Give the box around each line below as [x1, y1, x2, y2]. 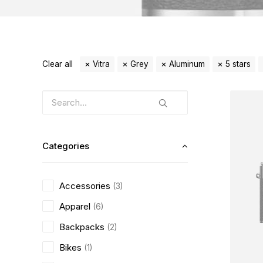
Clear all [42, 59, 73, 69]
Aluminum [169, 59, 205, 69]
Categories [42, 140, 89, 151]
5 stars [225, 59, 251, 69]
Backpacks [59, 221, 104, 232]
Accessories [59, 180, 110, 191]
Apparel [59, 201, 90, 212]
